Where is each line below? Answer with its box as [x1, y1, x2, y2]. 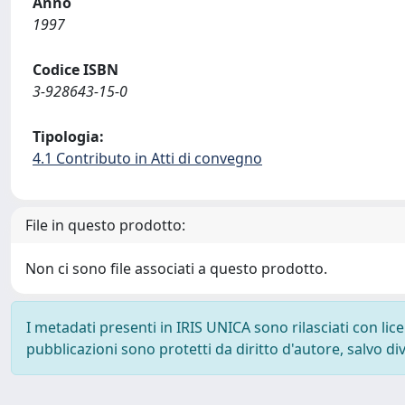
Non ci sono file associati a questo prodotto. [25, 259, 327, 278]
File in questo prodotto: [25, 215, 185, 235]
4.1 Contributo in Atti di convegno [33, 148, 262, 168]
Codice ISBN [33, 60, 118, 80]
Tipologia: [33, 127, 104, 146]
